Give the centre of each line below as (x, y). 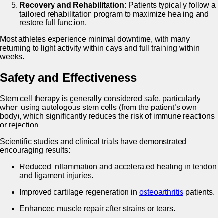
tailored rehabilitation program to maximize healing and (114, 14)
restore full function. (53, 23)
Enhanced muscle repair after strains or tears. (97, 208)
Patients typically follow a (171, 5)
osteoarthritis (161, 192)
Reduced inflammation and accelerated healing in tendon (118, 166)
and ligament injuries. (56, 175)
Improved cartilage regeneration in (79, 192)
